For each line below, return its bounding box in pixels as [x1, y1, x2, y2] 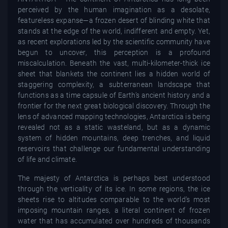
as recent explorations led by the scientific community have [18, 37, 210, 46]
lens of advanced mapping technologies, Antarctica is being [18, 112, 210, 121]
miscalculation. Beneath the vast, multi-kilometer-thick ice [18, 59, 210, 67]
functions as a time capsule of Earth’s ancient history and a [18, 91, 210, 99]
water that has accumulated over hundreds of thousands [18, 216, 210, 225]
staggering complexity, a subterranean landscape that [18, 80, 210, 89]
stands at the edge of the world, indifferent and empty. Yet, [18, 26, 210, 35]
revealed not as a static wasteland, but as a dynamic [18, 123, 210, 131]
